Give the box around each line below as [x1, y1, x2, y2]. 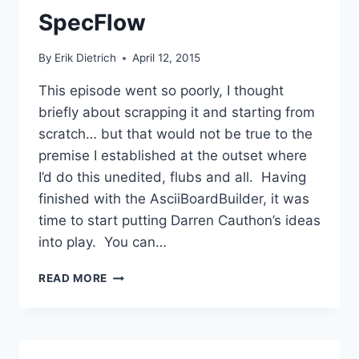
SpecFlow [38, 8, 146, 36]
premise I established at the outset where [38, 147, 307, 164]
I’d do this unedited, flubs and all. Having [38, 169, 306, 186]
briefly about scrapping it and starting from [38, 104, 315, 121]
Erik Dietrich [54, 51, 117, 65]
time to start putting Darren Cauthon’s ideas [38, 212, 321, 229]
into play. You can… [38, 234, 167, 251]
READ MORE [38, 272, 108, 285]
